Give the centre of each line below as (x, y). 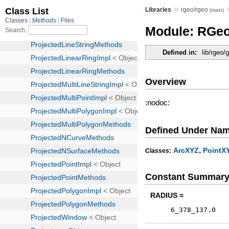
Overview (166, 82)
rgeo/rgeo (196, 9)
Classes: (158, 151)
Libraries (158, 9)
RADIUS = (167, 195)
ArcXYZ (186, 151)
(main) (217, 10)
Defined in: (180, 53)
